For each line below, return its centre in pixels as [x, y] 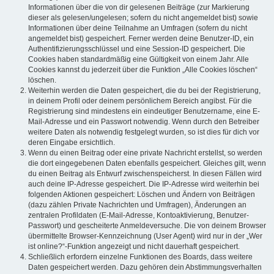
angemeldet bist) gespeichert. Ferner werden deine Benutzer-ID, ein [141, 39]
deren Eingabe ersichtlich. [72, 143]
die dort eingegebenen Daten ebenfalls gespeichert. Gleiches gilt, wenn [147, 164]
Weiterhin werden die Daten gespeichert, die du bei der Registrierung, [144, 91]
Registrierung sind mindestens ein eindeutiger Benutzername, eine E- [144, 112]
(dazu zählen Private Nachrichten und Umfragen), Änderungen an [137, 205]
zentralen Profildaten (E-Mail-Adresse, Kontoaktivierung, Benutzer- [139, 216]
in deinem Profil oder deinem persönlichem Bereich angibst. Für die [140, 101]
